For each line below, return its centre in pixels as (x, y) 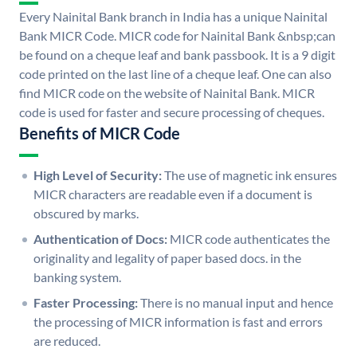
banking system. (77, 277)
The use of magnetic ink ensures (251, 175)
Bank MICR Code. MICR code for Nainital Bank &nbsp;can (177, 36)
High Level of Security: (98, 175)
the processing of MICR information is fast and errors (178, 322)
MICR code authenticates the (250, 239)
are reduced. (67, 341)
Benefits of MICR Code (100, 133)
